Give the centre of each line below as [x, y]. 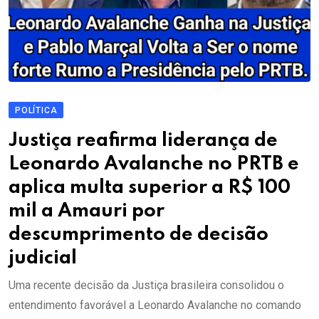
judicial [43, 258]
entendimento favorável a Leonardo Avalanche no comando [155, 305]
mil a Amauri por [87, 211]
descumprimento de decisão [138, 234]
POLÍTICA [36, 110]
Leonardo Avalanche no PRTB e [154, 164]
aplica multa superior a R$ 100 [150, 187]
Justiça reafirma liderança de [143, 140]
